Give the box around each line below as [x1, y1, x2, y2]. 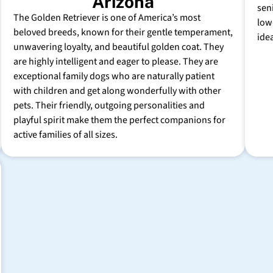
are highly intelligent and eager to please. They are [13, 55, 218, 69]
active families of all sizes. [13, 128, 118, 142]
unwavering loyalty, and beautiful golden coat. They [13, 40, 224, 54]
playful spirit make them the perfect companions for [13, 113, 225, 127]
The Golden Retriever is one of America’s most [13, 11, 200, 25]
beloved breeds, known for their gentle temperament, [13, 26, 233, 40]
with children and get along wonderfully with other [13, 84, 221, 98]
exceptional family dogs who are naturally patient [13, 69, 214, 83]
